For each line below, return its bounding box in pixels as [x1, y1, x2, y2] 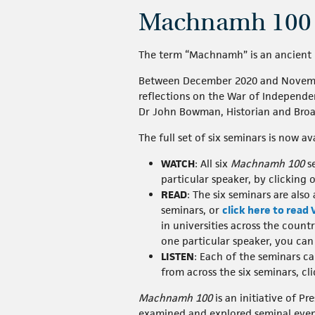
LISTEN [161, 250, 194, 264]
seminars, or [161, 203, 222, 217]
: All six [195, 157, 231, 171]
